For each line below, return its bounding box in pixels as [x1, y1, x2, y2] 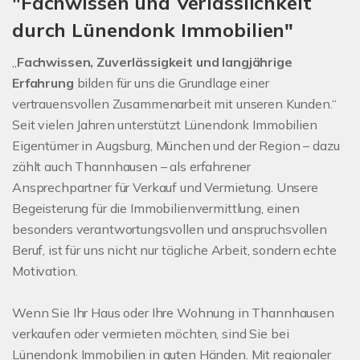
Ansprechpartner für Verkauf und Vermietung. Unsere [12, 179, 318, 196]
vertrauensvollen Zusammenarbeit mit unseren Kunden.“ [12, 96, 337, 112]
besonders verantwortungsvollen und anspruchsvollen [12, 221, 327, 238]
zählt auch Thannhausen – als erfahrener [12, 158, 251, 175]
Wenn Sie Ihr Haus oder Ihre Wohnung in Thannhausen [12, 305, 334, 321]
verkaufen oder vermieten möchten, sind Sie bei [12, 325, 289, 342]
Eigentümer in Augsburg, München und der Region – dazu [12, 137, 340, 154]
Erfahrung [12, 75, 74, 92]
